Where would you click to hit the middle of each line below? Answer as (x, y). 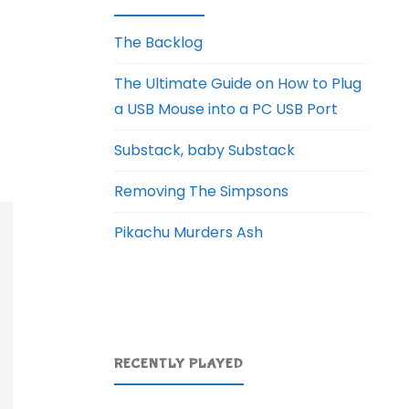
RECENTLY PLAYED (179, 363)
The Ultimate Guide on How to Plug (238, 84)
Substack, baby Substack (205, 151)
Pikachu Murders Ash (189, 233)
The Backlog (159, 43)
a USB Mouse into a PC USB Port (226, 110)
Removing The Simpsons (202, 192)
